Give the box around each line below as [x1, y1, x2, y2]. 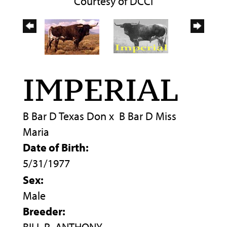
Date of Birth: [23, 140, 89, 155]
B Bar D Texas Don [23, 109, 106, 124]
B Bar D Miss [119, 109, 176, 124]
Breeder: [23, 204, 65, 219]
